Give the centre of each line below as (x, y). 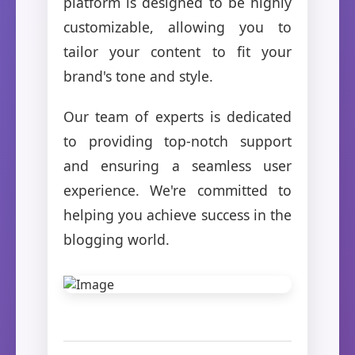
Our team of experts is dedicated (177, 116)
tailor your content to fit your (177, 51)
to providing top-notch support (177, 141)
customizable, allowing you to (177, 27)
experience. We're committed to (177, 190)
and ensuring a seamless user (177, 165)
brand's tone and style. (138, 76)
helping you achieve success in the (177, 214)
